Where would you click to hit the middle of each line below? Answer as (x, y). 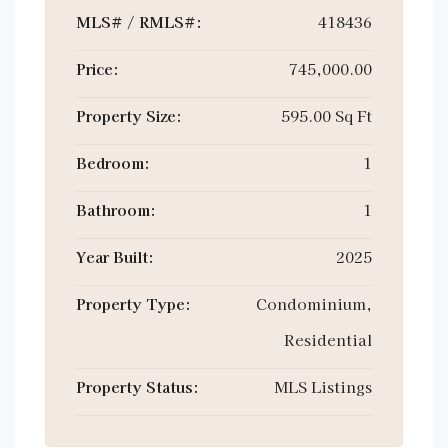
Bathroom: (116, 209)
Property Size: (129, 115)
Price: (97, 68)
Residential (328, 339)
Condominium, (314, 303)
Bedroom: (113, 162)
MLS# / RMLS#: (139, 21)
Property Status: (137, 386)
